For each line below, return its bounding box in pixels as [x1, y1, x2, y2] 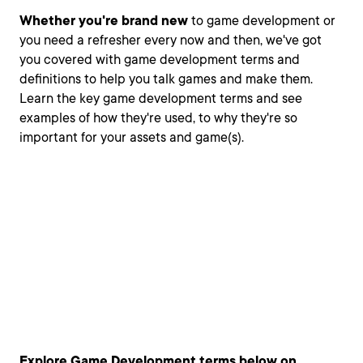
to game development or [188, 13, 335, 28]
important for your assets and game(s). [19, 130, 244, 145]
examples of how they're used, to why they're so [19, 110, 297, 126]
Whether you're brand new [19, 13, 188, 28]
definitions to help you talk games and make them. [19, 71, 313, 87]
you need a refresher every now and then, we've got [19, 32, 322, 48]
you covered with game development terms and [19, 52, 300, 67]
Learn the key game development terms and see [19, 91, 302, 106]
